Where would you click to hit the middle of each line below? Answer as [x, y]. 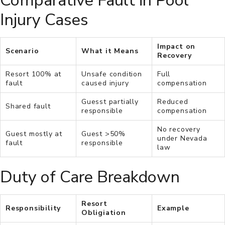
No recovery [179, 130]
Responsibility [34, 208]
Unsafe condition [112, 74]
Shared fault [29, 106]
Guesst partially [110, 102]
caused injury [106, 83]
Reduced [173, 102]
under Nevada [182, 139]
